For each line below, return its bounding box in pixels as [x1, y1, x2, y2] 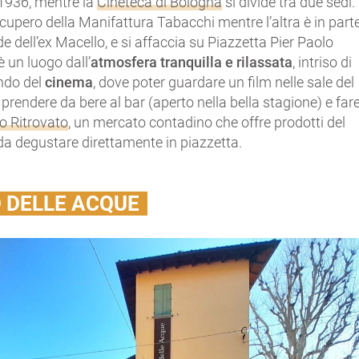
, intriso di [292, 53, 353, 71]
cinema [45, 73, 94, 91]
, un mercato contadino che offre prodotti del [68, 113, 346, 131]
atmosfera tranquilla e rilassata [91, 53, 293, 71]
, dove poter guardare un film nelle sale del [93, 73, 355, 91]
